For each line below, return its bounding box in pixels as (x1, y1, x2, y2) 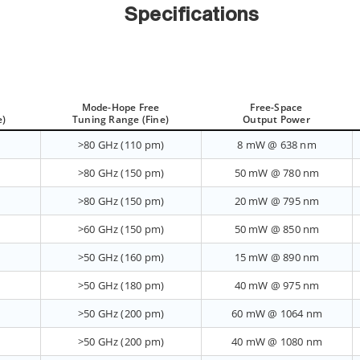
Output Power (243, 112, 310, 127)
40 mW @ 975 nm (234, 278, 320, 293)
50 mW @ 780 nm (234, 166, 320, 181)
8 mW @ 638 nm (237, 137, 317, 153)
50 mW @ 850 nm (234, 222, 320, 237)
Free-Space (250, 100, 303, 115)
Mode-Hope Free (81, 100, 160, 115)
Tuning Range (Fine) (72, 112, 169, 127)
